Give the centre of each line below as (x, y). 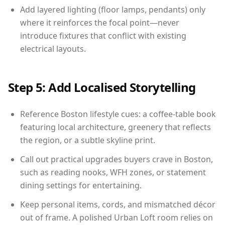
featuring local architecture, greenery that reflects (116, 127)
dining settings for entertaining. (81, 185)
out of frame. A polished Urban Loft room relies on (117, 217)
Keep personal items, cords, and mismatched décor (118, 204)
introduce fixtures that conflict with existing (103, 35)
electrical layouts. (53, 48)
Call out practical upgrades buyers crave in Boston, (117, 159)
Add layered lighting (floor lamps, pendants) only (113, 9)
